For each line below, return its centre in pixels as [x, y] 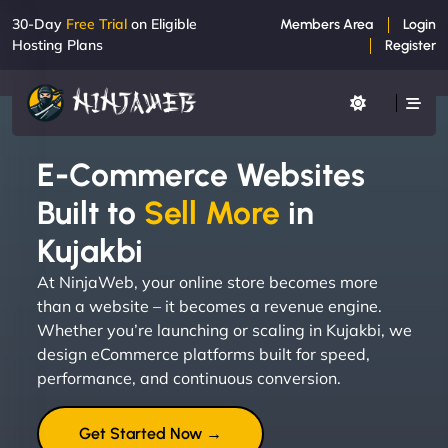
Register [410, 45]
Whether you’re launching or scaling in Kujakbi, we [224, 329]
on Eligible [162, 24]
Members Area [326, 24]
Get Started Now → [150, 433]
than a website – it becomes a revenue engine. [209, 305]
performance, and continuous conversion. [189, 377]
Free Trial [96, 24]
